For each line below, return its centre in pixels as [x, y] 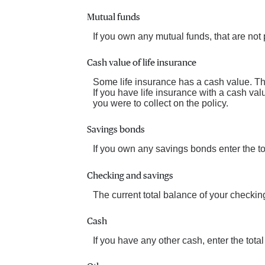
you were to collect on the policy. [161, 104]
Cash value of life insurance [142, 63]
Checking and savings [130, 175]
